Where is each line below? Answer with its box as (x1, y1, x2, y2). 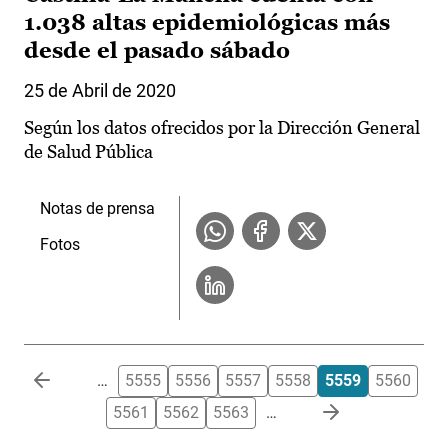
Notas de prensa (40, 199, 155, 219)
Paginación (23, 366, 103, 386)
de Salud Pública (24, 141, 153, 163)
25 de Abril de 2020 (24, 80, 176, 102)
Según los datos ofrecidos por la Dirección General (24, 117, 420, 139)
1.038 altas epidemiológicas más (24, 10, 390, 36)
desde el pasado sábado (24, 38, 290, 64)
